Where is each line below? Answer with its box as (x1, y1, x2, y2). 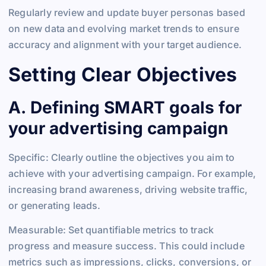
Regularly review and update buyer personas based (8, 6, 245, 18)
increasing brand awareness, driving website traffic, (8, 183, 248, 195)
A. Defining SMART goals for (8, 97, 242, 118)
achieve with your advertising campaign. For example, (8, 167, 256, 179)
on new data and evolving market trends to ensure (8, 22, 239, 34)
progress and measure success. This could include (8, 239, 245, 252)
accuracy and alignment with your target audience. (8, 38, 242, 50)
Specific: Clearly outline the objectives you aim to (8, 151, 235, 163)
